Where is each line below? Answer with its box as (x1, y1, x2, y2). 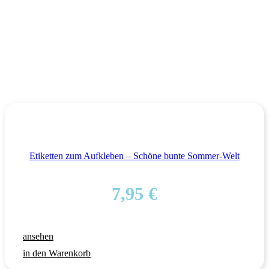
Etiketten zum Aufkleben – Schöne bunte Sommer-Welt (29, 150, 240, 161)
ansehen (23, 231, 53, 241)
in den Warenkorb (23, 247, 91, 258)
